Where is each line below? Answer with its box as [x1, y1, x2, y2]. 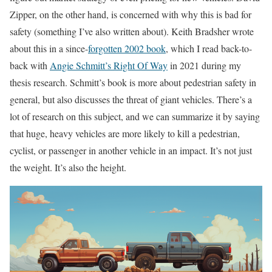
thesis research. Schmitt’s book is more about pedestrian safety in [10, 76, 256, 89]
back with [10, 59, 50, 72]
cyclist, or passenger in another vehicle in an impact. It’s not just [10, 144, 252, 157]
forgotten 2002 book [88, 42, 166, 55]
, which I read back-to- [166, 42, 252, 55]
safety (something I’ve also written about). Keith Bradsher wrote [10, 25, 254, 38]
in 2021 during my [168, 59, 241, 72]
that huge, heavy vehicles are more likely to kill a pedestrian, [10, 127, 240, 140]
